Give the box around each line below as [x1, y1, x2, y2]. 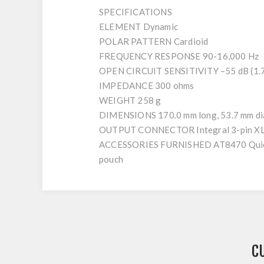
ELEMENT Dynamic [99, 21, 178, 32]
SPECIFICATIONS [99, 6, 172, 17]
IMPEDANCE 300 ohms [99, 80, 194, 91]
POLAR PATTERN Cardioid [99, 36, 209, 47]
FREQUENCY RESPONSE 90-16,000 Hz [99, 51, 259, 61]
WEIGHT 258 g [99, 95, 161, 105]
